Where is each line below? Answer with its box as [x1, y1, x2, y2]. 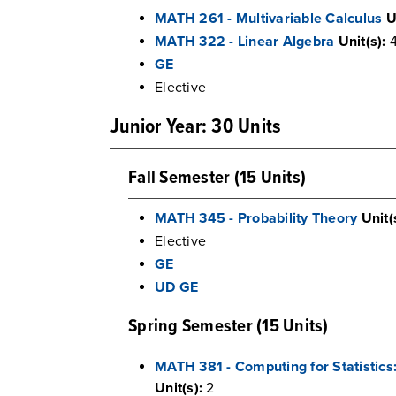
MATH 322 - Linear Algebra [155, 33, 335, 50]
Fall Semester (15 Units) [128, 166, 306, 190]
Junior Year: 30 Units [110, 114, 281, 141]
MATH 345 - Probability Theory [155, 209, 358, 227]
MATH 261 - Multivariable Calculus [155, 10, 383, 27]
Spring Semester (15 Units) [128, 315, 329, 339]
